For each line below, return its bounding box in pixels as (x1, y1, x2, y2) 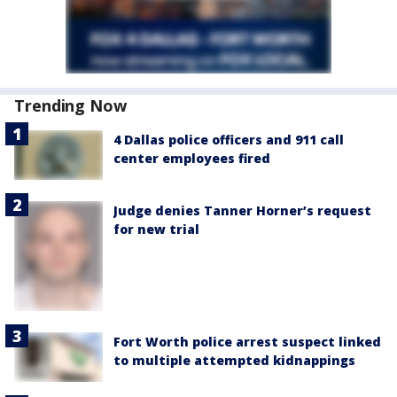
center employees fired (113, 150, 270, 167)
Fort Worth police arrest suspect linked (113, 333, 381, 351)
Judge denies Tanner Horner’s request (113, 202, 371, 220)
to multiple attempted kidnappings (113, 352, 355, 370)
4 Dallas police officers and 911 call (113, 131, 344, 149)
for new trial (113, 221, 199, 238)
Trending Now (14, 95, 127, 117)
